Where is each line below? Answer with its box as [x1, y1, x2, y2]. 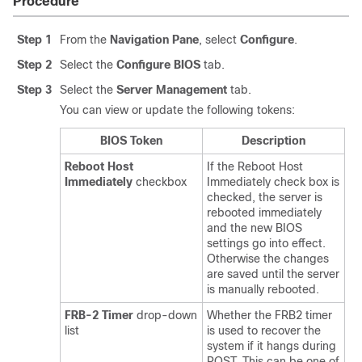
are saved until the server [207, 267, 339, 280]
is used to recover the [207, 324, 321, 337]
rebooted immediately [207, 206, 322, 219]
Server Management [116, 83, 227, 96]
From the [60, 33, 110, 46]
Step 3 [17, 83, 52, 96]
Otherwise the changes [207, 252, 329, 265]
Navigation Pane [110, 33, 199, 46]
